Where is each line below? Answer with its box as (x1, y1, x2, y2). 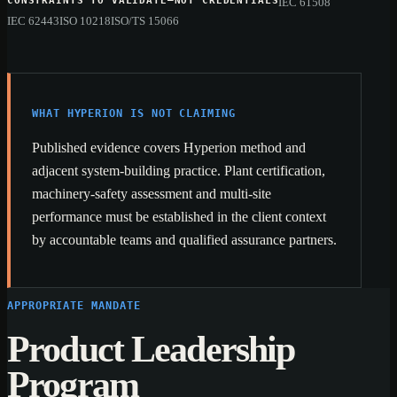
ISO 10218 (59, 14, 111, 28)
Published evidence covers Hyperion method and (32, 139, 306, 155)
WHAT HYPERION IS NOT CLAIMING (32, 106, 236, 120)
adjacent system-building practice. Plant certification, (32, 162, 325, 178)
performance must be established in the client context (32, 208, 326, 224)
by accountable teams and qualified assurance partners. (32, 231, 337, 247)
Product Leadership (7, 329, 295, 370)
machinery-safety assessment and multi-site (32, 185, 271, 201)
